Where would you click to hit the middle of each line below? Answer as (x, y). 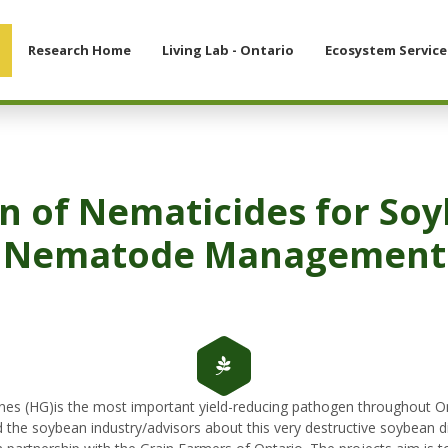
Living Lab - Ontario (228, 49)
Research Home (79, 49)
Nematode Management (224, 254)
